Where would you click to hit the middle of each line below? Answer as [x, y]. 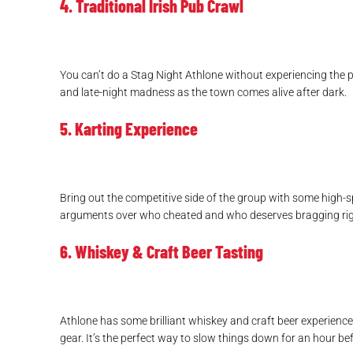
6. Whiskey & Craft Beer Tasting [162, 252]
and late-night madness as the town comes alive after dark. [203, 93]
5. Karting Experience [129, 129]
